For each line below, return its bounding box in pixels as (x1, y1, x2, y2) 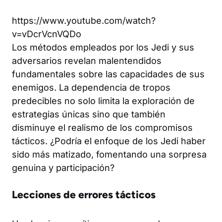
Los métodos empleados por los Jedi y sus (12, 42, 194, 53)
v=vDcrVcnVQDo (12, 28, 81, 39)
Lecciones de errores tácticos (12, 188, 156, 201)
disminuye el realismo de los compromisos (12, 122, 193, 133)
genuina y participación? (12, 162, 114, 173)
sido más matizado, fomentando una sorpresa (12, 149, 207, 160)
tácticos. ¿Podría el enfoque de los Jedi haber (12, 135, 206, 146)
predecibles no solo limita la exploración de (12, 95, 195, 106)
